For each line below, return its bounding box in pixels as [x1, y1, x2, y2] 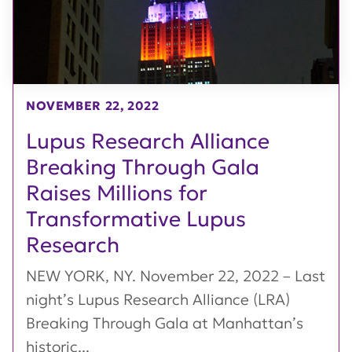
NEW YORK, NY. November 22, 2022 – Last [26, 266, 325, 285]
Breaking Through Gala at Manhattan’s [26, 313, 303, 332]
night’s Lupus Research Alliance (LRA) [26, 289, 290, 309]
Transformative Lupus [26, 205, 246, 232]
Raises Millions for [26, 179, 207, 206]
